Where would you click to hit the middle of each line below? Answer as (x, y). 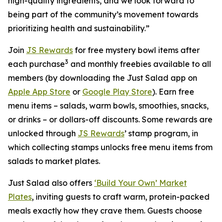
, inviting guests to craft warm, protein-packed (121, 197)
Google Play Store (117, 92)
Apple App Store (39, 92)
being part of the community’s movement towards (103, 14)
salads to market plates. (54, 161)
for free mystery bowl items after (136, 50)
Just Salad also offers (51, 183)
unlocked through (43, 133)
